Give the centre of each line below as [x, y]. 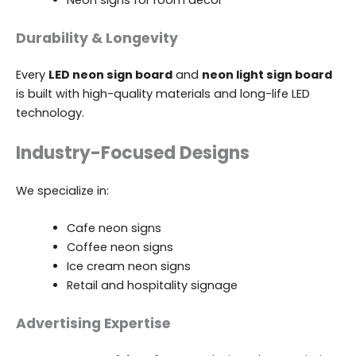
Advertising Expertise [93, 323]
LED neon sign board [110, 75]
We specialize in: [62, 190]
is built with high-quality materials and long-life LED [163, 94]
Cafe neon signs [114, 228]
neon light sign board [267, 75]
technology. [50, 113]
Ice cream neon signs [128, 266]
